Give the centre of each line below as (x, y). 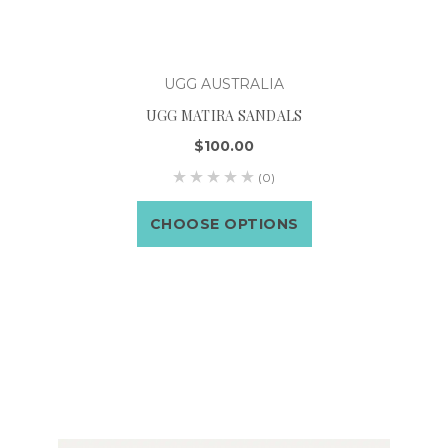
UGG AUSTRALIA (224, 83)
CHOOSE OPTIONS (224, 223)
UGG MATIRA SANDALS (224, 115)
